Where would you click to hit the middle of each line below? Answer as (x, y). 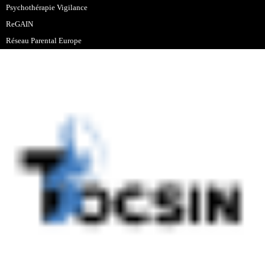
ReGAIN (20, 24)
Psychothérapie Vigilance (47, 7)
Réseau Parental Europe (44, 41)
